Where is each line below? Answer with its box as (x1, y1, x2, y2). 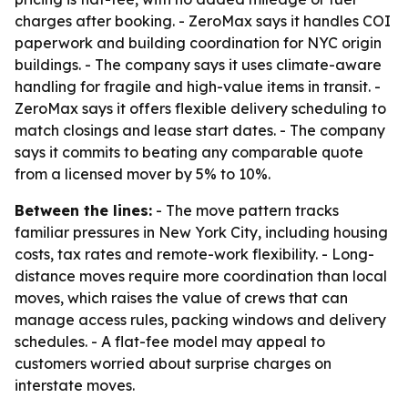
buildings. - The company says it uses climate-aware (15, 56, 382, 74)
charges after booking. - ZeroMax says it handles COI (15, 12, 391, 30)
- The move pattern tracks (152, 201, 339, 219)
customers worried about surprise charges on (15, 354, 331, 372)
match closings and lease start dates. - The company (15, 121, 385, 139)
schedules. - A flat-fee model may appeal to (15, 332, 325, 351)
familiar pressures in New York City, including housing (15, 223, 388, 241)
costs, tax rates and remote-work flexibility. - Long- (15, 245, 374, 263)
